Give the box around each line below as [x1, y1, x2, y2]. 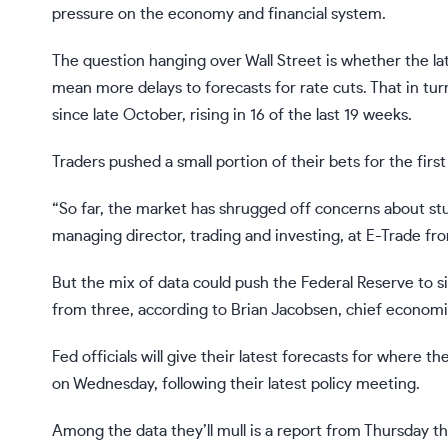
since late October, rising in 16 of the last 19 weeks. [52, 107, 412, 124]
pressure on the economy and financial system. [52, 6, 386, 23]
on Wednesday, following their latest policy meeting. [52, 376, 420, 393]
